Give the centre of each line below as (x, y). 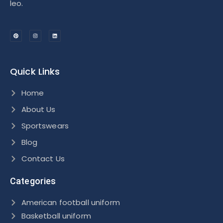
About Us (38, 109)
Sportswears (45, 126)
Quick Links (35, 71)
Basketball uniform (56, 216)
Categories (33, 181)
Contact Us (43, 159)
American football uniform (70, 202)
